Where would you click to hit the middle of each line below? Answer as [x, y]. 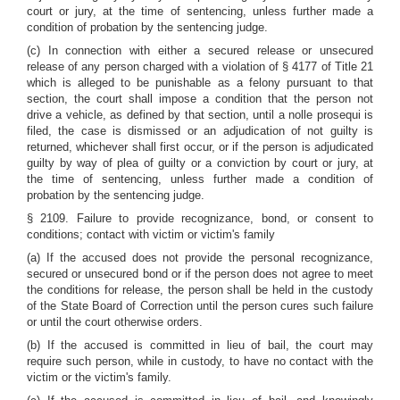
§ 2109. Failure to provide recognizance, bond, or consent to [200, 218]
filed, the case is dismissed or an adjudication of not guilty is [200, 131]
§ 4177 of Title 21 [328, 67]
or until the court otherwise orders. [115, 322]
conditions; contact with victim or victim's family [151, 234]
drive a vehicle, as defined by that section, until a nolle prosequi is [200, 115]
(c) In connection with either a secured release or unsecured [200, 50]
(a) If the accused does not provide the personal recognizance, [200, 258]
